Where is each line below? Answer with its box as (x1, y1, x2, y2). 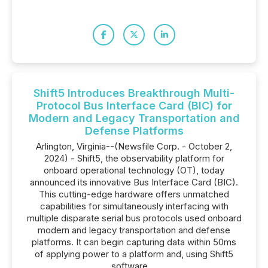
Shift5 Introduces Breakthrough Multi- (33, 87, 234, 99)
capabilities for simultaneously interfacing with (39, 200, 229, 212)
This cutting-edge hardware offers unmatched (39, 188, 229, 200)
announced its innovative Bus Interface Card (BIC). (30, 176, 238, 188)
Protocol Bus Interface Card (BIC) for (36, 99, 232, 112)
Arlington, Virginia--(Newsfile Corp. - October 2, (36, 141, 232, 152)
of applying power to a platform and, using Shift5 (35, 248, 233, 260)
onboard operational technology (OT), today (44, 165, 224, 176)
